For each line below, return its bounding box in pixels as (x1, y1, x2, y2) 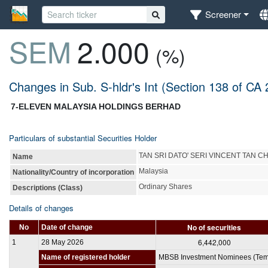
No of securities (187, 221, 241, 233)
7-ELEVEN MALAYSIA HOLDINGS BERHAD (11, 101, 181, 111)
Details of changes (9, 202, 74, 214)
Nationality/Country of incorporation (13, 167, 134, 176)
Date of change (41, 223, 93, 232)
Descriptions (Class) (13, 183, 83, 192)
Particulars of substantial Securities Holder (9, 132, 157, 144)
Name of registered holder (41, 252, 130, 261)
